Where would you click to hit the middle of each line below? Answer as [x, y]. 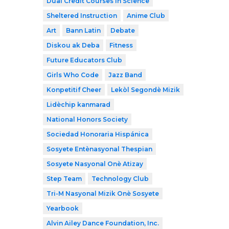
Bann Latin [83, 30]
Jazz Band [125, 75]
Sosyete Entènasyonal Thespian [99, 149]
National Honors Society [87, 119]
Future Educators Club [84, 60]
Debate [123, 30]
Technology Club [120, 178]
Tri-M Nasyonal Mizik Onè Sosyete [103, 193]
